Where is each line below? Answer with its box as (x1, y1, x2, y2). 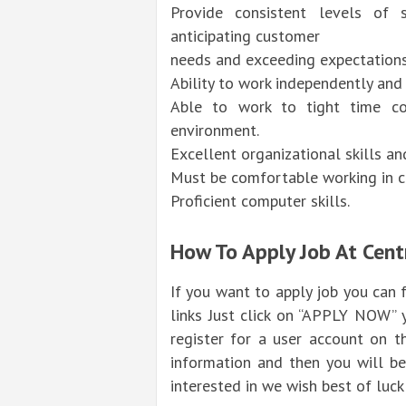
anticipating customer (170, 25, 320, 47)
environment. (170, 120, 259, 141)
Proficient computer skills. (170, 190, 350, 212)
